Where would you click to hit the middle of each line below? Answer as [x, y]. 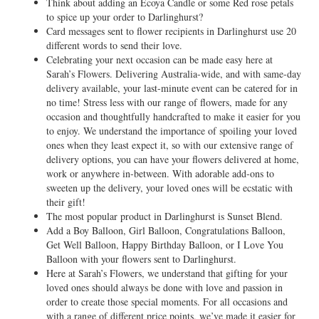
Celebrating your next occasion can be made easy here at [159, 59]
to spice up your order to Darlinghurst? [125, 17]
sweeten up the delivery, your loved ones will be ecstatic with [169, 188]
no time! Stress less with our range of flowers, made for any [167, 102]
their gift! [66, 202]
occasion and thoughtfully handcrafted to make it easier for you [173, 116]
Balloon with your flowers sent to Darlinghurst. [141, 259]
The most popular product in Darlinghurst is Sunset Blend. [164, 216]
